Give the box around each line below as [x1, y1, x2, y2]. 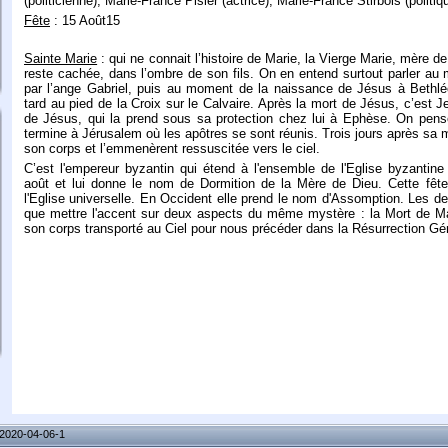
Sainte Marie [24, 51, 98, 67]
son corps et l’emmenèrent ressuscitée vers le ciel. [24, 141, 320, 157]
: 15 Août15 [50, 13, 120, 29]
